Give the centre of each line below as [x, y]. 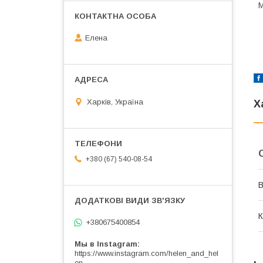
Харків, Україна [115, 102]
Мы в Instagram [106, 244]
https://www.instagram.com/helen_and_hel [146, 254]
